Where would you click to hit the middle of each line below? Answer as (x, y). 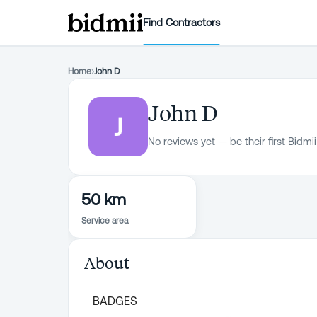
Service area (105, 221)
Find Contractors (182, 22)
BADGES (115, 301)
